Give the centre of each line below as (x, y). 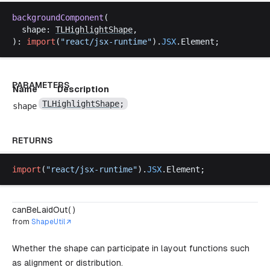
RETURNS (33, 140)
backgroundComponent (58, 17)
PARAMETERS (41, 85)
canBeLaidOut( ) (44, 210)
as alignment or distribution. (67, 263)
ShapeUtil (48, 222)
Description (83, 89)
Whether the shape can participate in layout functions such (131, 248)
